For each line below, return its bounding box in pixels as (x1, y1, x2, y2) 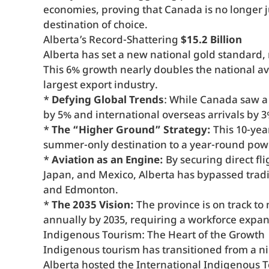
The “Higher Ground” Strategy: (52, 124, 211, 138)
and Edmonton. (43, 184, 118, 198)
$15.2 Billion (181, 34, 242, 47)
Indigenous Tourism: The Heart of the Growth (43, 229, 265, 243)
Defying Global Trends (52, 94, 164, 107)
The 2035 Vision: (52, 199, 134, 213)
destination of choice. (43, 19, 148, 32)
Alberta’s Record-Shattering (43, 34, 181, 47)
